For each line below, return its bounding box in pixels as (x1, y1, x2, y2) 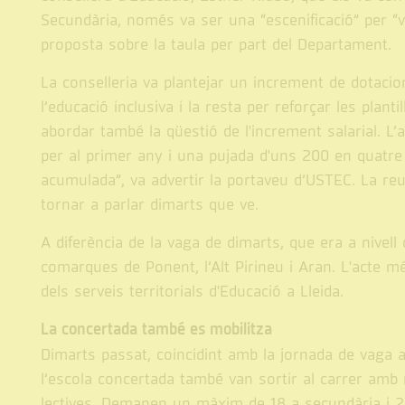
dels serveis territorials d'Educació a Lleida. (40, 281, 344, 302)
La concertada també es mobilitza (40, 319, 272, 341)
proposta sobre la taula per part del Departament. (40, 34, 391, 55)
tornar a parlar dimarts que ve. (40, 194, 259, 215)
